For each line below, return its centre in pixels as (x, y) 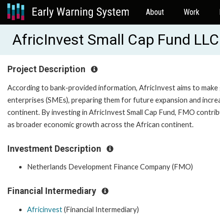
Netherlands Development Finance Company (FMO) (110, 167)
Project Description (47, 69)
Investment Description (55, 149)
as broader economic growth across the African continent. (100, 124)
